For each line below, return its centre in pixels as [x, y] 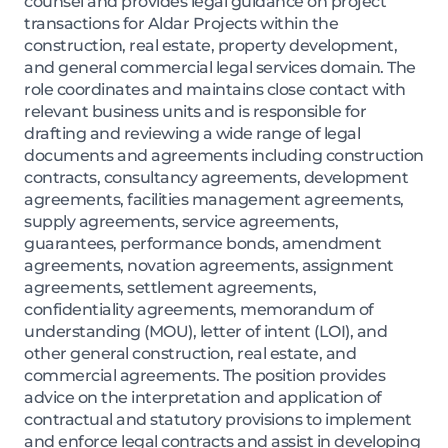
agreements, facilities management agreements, [214, 200]
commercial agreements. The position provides [204, 376]
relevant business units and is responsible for [195, 112]
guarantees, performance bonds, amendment [202, 244]
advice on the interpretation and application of [203, 398]
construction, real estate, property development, [210, 46]
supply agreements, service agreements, [181, 222]
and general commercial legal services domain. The [220, 68]
